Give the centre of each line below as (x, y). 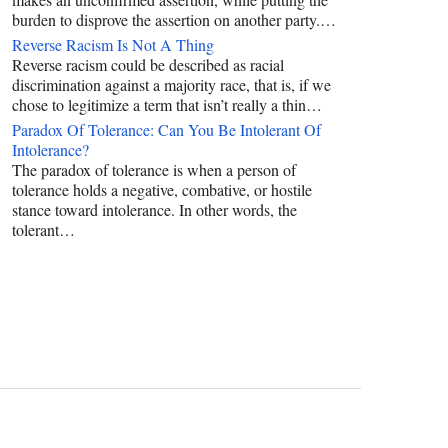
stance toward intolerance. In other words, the (154, 209)
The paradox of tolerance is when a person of (154, 169)
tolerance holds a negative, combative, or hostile (162, 189)
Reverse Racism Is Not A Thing (113, 44)
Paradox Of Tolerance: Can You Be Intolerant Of (166, 129)
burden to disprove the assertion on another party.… (174, 19)
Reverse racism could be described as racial (148, 64)
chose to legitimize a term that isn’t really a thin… (167, 104)
